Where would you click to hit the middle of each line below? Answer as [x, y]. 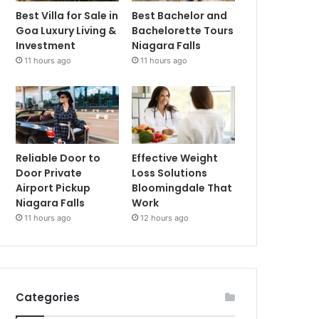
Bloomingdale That [182, 188]
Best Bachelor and [180, 15]
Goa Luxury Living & [66, 30]
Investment [46, 45]
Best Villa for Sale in [67, 15]
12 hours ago [165, 218]
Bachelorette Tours [183, 30]
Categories [48, 298]
